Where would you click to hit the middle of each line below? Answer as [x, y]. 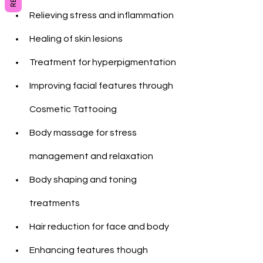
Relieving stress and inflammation [102, 15]
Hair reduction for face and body [99, 227]
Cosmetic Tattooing [73, 109]
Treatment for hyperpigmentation [103, 62]
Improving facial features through [102, 86]
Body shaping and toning [84, 180]
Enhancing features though [90, 250]
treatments [55, 203]
